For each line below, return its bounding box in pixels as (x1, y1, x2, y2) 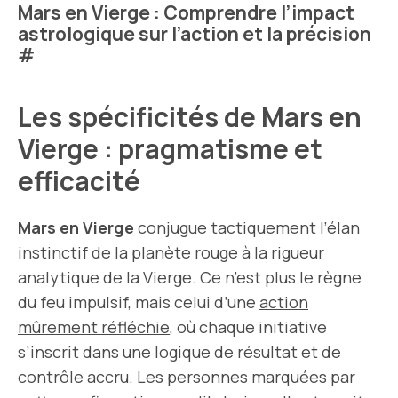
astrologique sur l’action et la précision (18, 21, 371, 46)
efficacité (18, 163, 146, 199)
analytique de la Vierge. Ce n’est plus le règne (18, 267, 362, 288)
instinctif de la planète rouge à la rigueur (18, 242, 324, 263)
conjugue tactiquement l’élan (134, 217, 360, 238)
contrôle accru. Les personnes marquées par (18, 366, 355, 387)
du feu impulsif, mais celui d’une (18, 291, 259, 313)
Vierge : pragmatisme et (18, 131, 322, 167)
